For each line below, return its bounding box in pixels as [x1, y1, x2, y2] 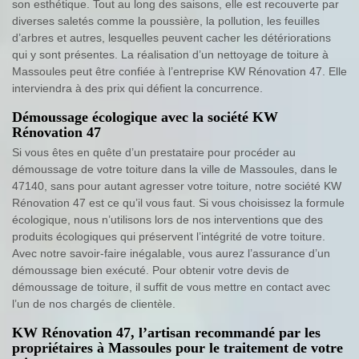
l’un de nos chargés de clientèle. [12, 297, 175, 311]
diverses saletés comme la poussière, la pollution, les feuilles [12, 14, 320, 28]
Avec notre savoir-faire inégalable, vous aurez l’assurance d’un [12, 247, 330, 260]
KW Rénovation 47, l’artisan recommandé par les [12, 325, 321, 341]
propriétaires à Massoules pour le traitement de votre [12, 340, 343, 357]
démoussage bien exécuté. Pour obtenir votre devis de [12, 264, 289, 277]
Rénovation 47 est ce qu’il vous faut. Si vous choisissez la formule [12, 196, 345, 210]
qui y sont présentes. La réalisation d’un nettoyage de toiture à [12, 48, 329, 62]
